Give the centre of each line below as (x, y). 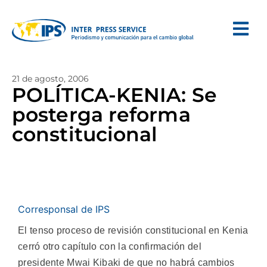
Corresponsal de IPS (64, 209)
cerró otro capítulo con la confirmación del (110, 246)
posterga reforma (101, 114)
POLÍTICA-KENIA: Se (114, 95)
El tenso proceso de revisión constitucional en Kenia (133, 230)
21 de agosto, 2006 (50, 79)
